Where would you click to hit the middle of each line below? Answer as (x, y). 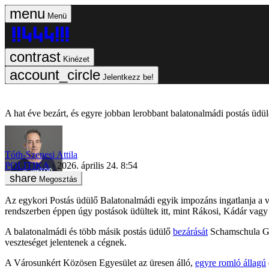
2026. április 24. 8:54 (97, 165)
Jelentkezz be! (128, 77)
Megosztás (58, 179)
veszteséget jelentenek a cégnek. (66, 242)
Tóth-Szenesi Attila (41, 154)
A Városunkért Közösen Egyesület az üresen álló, (100, 262)
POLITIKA (27, 165)
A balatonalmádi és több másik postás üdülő (89, 231)
